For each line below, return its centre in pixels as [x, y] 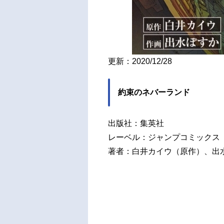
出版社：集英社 [136, 123]
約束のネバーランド [154, 92]
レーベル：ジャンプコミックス [164, 137]
